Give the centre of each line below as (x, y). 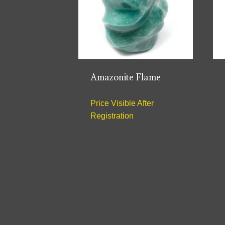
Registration (112, 116)
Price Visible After (122, 103)
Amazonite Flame (126, 78)
